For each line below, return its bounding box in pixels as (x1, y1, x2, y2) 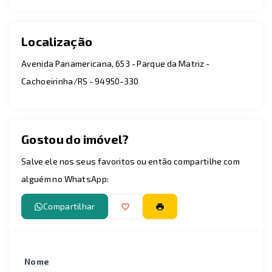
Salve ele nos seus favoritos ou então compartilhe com (21, 156, 240, 166)
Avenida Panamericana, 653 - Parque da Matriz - (21, 58, 210, 69)
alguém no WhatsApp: (21, 174, 109, 184)
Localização (21, 34, 93, 49)
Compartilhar (43, 201, 95, 211)
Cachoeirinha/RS (21, 76, 88, 86)
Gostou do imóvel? (21, 132, 129, 146)
